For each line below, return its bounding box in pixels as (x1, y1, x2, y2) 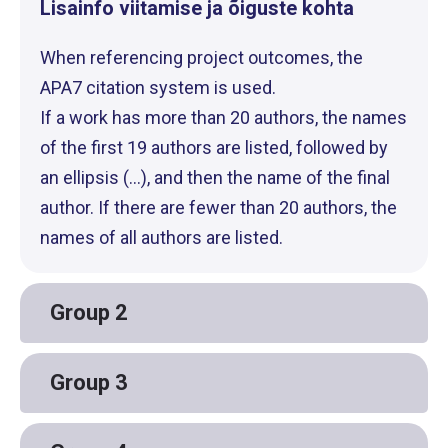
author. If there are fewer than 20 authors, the (40, 197, 397, 218)
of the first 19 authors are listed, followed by (40, 137, 388, 158)
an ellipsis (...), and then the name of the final (40, 167, 390, 188)
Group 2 (50, 300, 128, 325)
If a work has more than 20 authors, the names (40, 107, 407, 128)
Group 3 (50, 370, 128, 395)
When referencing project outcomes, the (40, 47, 363, 68)
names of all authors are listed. (40, 227, 283, 248)
